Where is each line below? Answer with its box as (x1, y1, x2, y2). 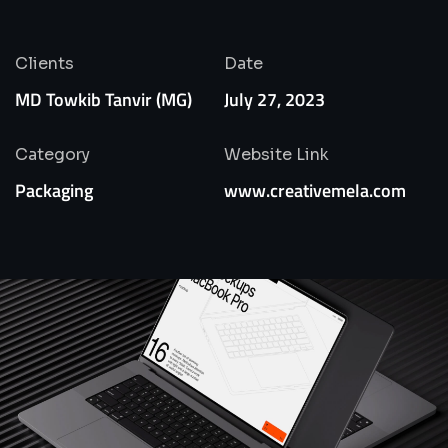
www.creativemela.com (224, 176, 406, 204)
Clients (15, 52, 74, 74)
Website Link (224, 143, 329, 165)
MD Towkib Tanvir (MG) (15, 85, 192, 113)
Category (15, 143, 90, 165)
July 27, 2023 (224, 85, 325, 113)
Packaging (15, 176, 93, 204)
